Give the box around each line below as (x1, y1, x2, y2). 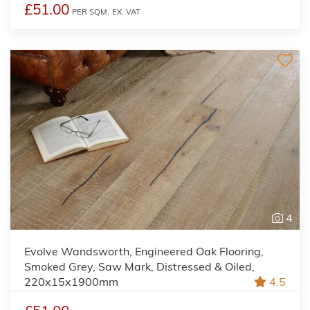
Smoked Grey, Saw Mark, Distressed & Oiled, (24, 259, 255, 273)
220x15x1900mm (24, 274, 118, 289)
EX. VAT (112, 6, 140, 17)
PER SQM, (72, 6, 109, 17)
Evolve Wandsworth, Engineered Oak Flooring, (24, 244, 264, 258)
